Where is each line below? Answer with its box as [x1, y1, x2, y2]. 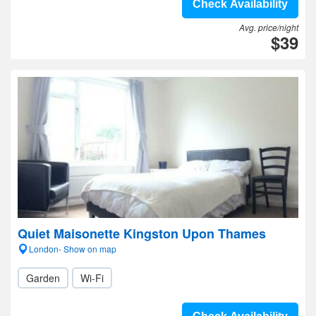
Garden [26, 271, 60, 285]
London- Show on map [29, 243, 116, 255]
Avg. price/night [239, 21, 298, 33]
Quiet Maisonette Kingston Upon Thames [18, 224, 266, 243]
